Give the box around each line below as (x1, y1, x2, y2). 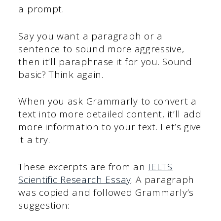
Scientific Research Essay (18, 173, 131, 186)
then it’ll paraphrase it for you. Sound (18, 55, 192, 68)
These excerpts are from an (18, 160, 148, 173)
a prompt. (18, 2, 64, 16)
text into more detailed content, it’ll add (18, 108, 202, 121)
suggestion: (18, 198, 70, 212)
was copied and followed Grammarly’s (18, 185, 194, 199)
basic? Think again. (18, 68, 104, 81)
